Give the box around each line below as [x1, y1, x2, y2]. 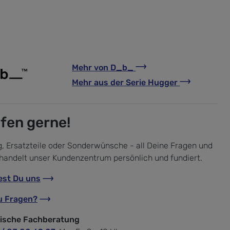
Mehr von [72, 62, 111, 72]
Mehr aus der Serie [72, 77, 148, 87]
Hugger [148, 77, 180, 87]
